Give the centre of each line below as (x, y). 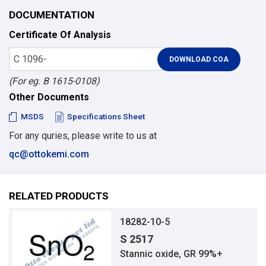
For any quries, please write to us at (83, 135)
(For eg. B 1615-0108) (54, 81)
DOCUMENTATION (52, 15)
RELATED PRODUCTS (59, 196)
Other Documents (49, 97)
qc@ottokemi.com (49, 154)
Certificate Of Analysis (60, 34)
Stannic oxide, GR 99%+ (172, 254)
